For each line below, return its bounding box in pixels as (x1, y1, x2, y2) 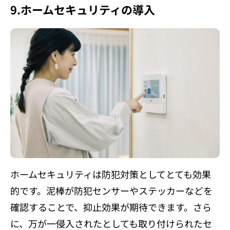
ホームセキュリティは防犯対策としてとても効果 (10, 167, 211, 181)
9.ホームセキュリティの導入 (10, 1, 155, 18)
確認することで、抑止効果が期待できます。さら (10, 200, 212, 214)
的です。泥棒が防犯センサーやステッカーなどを (10, 183, 213, 197)
